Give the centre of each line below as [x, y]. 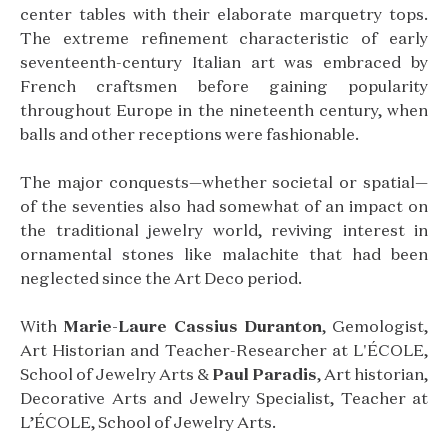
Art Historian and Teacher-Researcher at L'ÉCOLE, [224, 350]
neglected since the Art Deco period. [161, 278]
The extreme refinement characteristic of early [224, 38]
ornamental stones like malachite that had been [224, 254]
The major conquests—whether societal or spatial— [224, 182]
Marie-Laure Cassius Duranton [192, 326]
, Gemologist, [374, 326]
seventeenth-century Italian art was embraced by [224, 62]
